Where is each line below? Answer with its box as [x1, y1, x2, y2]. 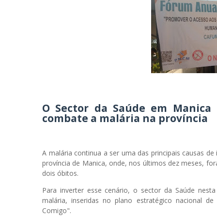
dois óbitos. [42, 169, 78, 178]
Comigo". [42, 206, 71, 215]
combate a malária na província [42, 111, 208, 125]
